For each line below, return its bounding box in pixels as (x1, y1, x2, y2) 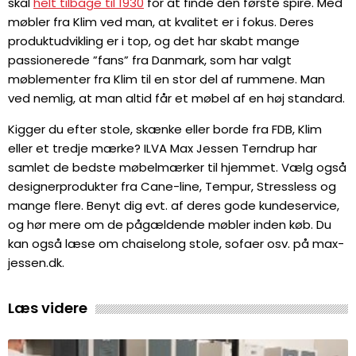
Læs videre (8, 297, 87, 318)
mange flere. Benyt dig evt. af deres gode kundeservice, (8, 196, 339, 214)
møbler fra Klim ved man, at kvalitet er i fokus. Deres (8, 13, 314, 30)
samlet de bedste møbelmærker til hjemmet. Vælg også (8, 158, 346, 176)
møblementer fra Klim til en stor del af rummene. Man (8, 70, 325, 87)
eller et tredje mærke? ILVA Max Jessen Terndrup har (8, 139, 317, 157)
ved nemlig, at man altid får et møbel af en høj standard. (8, 89, 345, 106)
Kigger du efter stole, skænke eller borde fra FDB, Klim (8, 120, 322, 137)
